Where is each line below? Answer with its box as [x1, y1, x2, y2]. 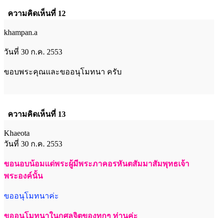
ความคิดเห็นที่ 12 [4, 9, 70, 18]
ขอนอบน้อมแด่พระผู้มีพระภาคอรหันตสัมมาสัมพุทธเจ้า [4, 159, 189, 168]
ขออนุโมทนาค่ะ [4, 191, 59, 200]
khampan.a [4, 28, 37, 36]
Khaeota [4, 128, 30, 137]
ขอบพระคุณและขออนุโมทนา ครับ [4, 67, 122, 76]
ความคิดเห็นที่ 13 [4, 109, 70, 118]
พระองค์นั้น [4, 171, 43, 180]
